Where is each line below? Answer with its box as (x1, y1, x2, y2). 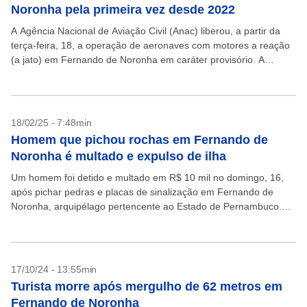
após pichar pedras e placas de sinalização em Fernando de (11, 186, 273, 197)
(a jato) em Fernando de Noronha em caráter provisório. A (11, 54, 265, 65)
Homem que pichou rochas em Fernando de (11, 133, 268, 147)
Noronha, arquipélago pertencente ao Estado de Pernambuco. (11, 201, 282, 212)
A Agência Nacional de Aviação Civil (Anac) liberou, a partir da (11, 25, 280, 36)
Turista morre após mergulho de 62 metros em (11, 280, 282, 293)
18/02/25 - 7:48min (11, 117, 92, 128)
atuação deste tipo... (11, 69, 99, 79)
